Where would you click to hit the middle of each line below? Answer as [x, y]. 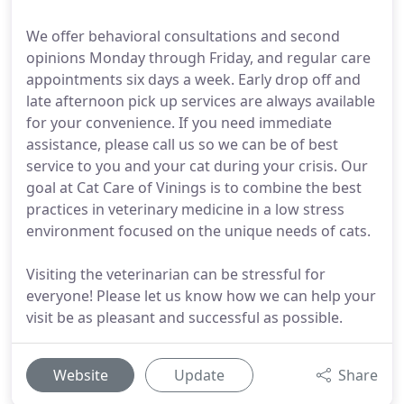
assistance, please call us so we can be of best [182, 144]
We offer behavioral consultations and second [183, 36]
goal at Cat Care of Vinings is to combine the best [194, 188]
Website [80, 375]
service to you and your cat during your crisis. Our [197, 166]
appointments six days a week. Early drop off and [193, 79]
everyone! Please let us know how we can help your [201, 296]
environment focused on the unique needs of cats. [198, 231]
